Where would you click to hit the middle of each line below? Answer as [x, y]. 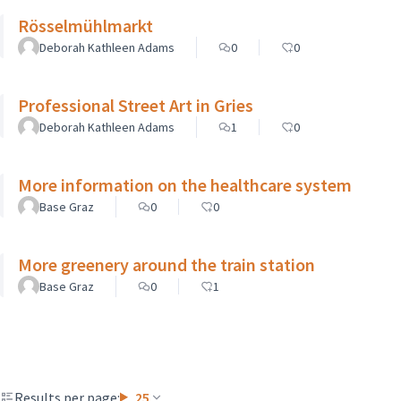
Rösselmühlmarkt [85, 25]
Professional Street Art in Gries [136, 105]
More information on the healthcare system [185, 184]
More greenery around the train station [166, 264]
